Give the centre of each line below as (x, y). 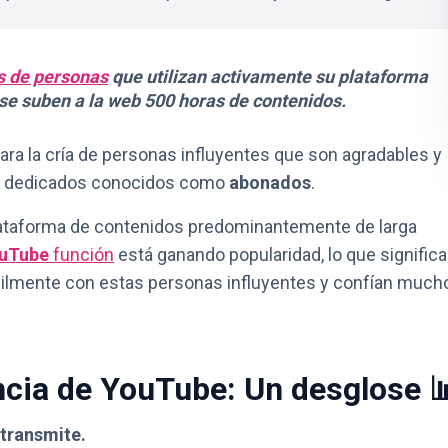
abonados (270, 182)
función (81, 254)
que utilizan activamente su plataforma (268, 76)
